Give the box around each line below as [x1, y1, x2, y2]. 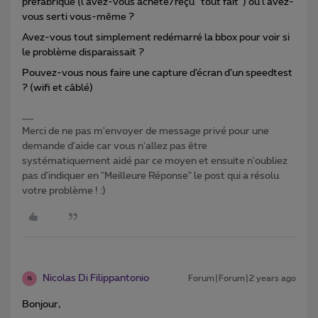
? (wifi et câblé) [22, 83, 93, 94]
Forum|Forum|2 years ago [188, 274, 296, 283]
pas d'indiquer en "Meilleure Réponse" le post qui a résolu [22, 171, 279, 182]
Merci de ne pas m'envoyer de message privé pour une [22, 126, 269, 137]
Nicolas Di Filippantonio [43, 273, 149, 284]
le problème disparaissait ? [22, 48, 144, 58]
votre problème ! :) [22, 186, 106, 197]
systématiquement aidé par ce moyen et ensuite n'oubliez [22, 156, 287, 167]
